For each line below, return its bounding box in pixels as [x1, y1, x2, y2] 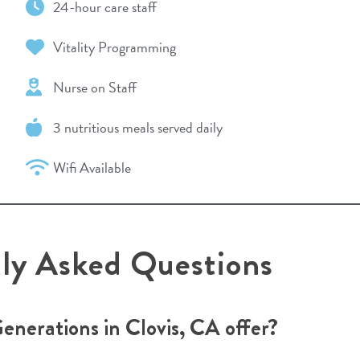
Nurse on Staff [53, 76, 137, 98]
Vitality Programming [53, 35, 177, 58]
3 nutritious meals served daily [53, 116, 223, 138]
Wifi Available [53, 156, 132, 178]
